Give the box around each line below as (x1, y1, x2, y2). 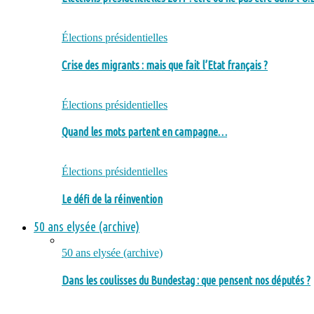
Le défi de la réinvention (62, 192, 163, 205)
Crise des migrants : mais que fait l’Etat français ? (62, 58, 268, 71)
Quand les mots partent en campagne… (62, 125, 227, 139)
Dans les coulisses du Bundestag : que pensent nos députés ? (62, 274, 310, 287)
